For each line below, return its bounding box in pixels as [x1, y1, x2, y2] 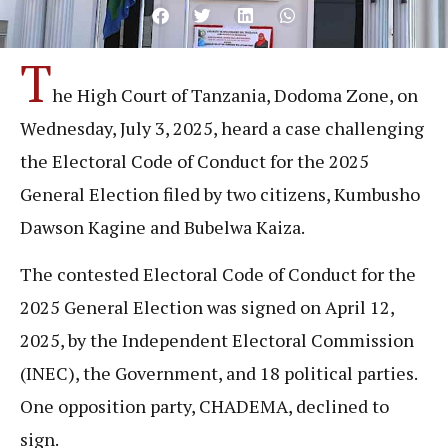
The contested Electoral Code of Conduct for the [20, 262, 416, 287]
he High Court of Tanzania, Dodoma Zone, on [52, 82, 418, 107]
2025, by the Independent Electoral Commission [20, 328, 414, 353]
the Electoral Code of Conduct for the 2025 [20, 148, 369, 173]
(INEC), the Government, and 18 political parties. [20, 361, 417, 386]
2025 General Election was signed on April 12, [20, 295, 394, 320]
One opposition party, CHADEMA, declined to [20, 394, 389, 419]
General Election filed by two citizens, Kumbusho [20, 181, 420, 206]
